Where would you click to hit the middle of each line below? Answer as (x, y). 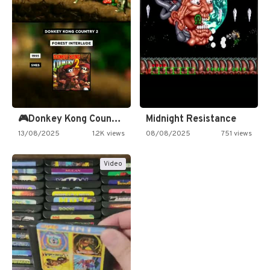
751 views (237, 134)
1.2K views (108, 134)
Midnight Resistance (191, 120)
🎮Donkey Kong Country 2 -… (116, 120)
